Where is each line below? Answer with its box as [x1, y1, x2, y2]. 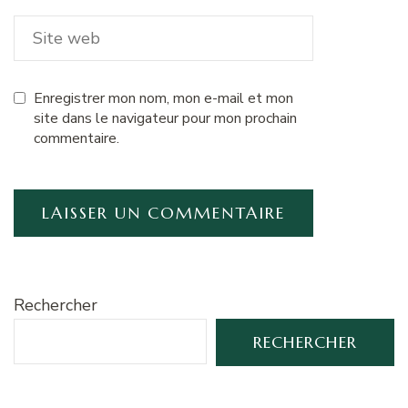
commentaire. [34, 127, 119, 148]
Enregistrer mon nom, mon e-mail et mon [34, 87, 293, 108]
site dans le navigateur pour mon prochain [34, 107, 297, 128]
